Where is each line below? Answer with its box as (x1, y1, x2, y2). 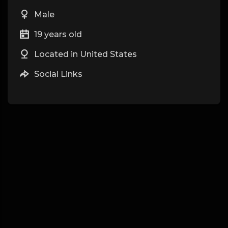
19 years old (32, 30, 82, 40)
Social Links (32, 69, 82, 79)
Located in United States (32, 49, 137, 60)
